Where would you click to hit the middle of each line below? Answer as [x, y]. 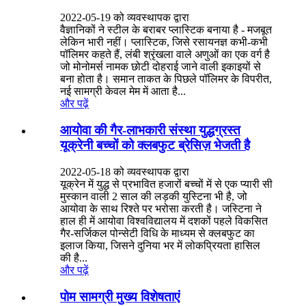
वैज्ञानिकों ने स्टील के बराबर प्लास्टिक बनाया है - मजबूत [166, 30]
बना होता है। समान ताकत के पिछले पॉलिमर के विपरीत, [166, 79]
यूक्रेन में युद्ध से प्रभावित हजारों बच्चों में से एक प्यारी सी [166, 184]
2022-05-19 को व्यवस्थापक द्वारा [125, 18]
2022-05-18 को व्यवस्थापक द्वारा [125, 171]
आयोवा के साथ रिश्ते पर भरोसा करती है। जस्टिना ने [161, 208]
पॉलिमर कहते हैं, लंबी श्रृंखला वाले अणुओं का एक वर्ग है [165, 55]
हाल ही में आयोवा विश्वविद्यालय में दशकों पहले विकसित [164, 221]
